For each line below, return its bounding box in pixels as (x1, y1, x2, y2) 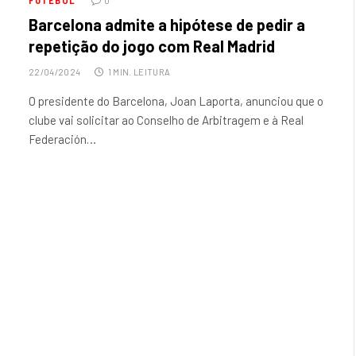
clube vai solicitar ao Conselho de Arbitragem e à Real (29, 113, 304, 128)
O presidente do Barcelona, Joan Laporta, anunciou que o (29, 94, 323, 109)
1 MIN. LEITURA (107, 67, 171, 78)
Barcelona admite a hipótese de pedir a (29, 15, 305, 35)
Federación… (29, 132, 96, 147)
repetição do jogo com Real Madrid (29, 37, 275, 56)
